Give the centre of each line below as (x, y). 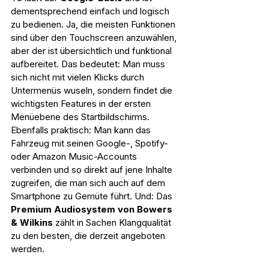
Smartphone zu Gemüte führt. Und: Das (93, 196)
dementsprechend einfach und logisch (91, 11)
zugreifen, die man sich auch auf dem (89, 183)
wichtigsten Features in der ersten (82, 104)
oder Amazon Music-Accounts (75, 157)
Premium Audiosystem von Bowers (93, 210)
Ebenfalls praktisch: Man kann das (82, 130)
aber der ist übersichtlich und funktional (92, 51)
